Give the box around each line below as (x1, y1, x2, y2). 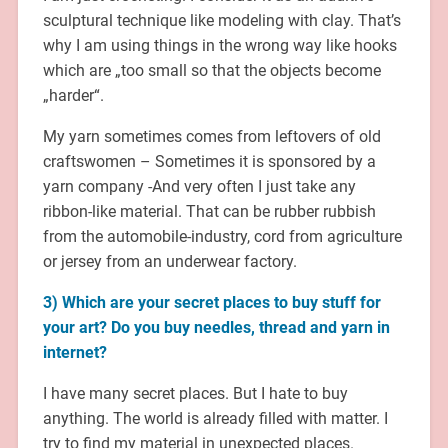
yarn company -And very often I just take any (42, 176, 356, 196)
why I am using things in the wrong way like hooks (42, 35, 397, 55)
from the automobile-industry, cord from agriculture (42, 226, 402, 246)
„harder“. (42, 85, 104, 105)
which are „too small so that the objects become (42, 60, 381, 80)
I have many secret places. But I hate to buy (42, 383, 348, 403)
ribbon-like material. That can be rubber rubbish (42, 201, 376, 221)
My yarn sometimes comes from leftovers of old (42, 126, 381, 146)
